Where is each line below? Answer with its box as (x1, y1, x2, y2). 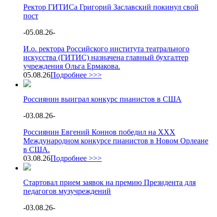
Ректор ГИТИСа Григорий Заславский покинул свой (23, 3, 199, 11)
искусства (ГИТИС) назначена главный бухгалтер (23, 53, 188, 62)
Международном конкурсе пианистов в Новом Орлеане (23, 137, 208, 145)
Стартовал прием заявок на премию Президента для (23, 178, 196, 186)
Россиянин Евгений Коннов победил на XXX (23, 128, 175, 136)
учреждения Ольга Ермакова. (23, 62, 120, 70)
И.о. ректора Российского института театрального (23, 45, 189, 53)
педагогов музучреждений (23, 187, 111, 195)
